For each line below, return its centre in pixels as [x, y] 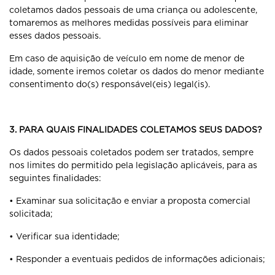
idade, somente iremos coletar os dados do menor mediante [137, 71]
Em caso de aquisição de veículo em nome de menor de [127, 58]
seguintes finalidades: [55, 178]
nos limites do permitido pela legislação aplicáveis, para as [133, 165]
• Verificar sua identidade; [64, 236]
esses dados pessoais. [55, 36]
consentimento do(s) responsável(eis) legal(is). [110, 84]
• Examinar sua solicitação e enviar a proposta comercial [130, 201]
